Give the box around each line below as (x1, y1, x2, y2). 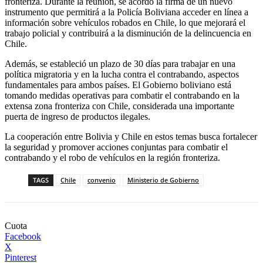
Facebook (5, 231, 41, 242)
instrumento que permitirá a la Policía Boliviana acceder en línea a (5, 7, 248, 18)
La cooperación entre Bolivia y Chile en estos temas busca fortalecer (5, 131, 257, 142)
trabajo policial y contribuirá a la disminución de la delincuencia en (5, 28, 251, 39)
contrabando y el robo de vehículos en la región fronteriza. (5, 153, 220, 163)
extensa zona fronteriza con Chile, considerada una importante (5, 101, 234, 112)
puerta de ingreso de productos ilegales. (5, 112, 150, 122)
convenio (87, 176, 116, 185)
